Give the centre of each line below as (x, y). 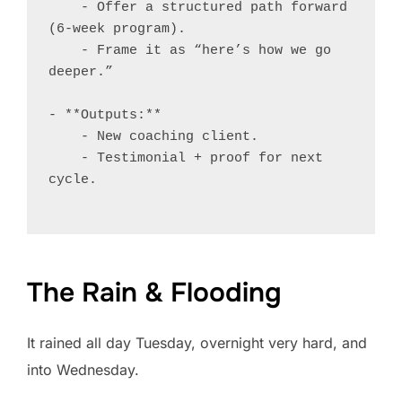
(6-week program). (117, 29)
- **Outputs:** (105, 115)
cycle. (73, 179)
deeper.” (81, 72)
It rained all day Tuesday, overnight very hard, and (197, 342)
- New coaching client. (65, 136)
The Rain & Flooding (154, 292)
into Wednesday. (83, 369)
